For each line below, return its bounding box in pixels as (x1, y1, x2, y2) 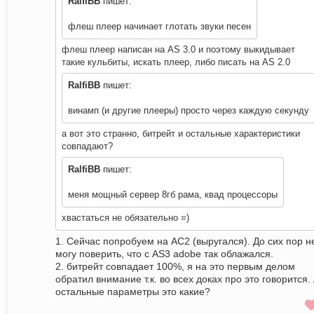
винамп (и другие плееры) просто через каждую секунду (68, 105, 309, 116)
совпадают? (62, 141, 113, 152)
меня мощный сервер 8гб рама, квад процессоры (68, 189, 278, 200)
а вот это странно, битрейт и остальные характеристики (62, 128, 300, 139)
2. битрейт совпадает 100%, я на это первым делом (55, 261, 295, 273)
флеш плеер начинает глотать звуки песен (68, 21, 251, 32)
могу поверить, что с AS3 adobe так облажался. (55, 248, 273, 260)
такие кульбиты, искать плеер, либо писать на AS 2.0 (62, 57, 290, 68)
